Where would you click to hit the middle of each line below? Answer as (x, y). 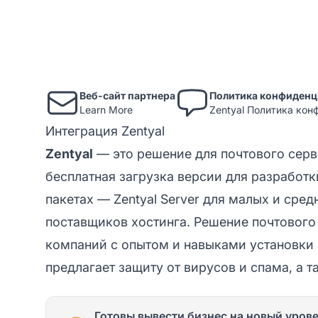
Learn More (106, 109)
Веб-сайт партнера (127, 95)
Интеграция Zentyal (105, 131)
